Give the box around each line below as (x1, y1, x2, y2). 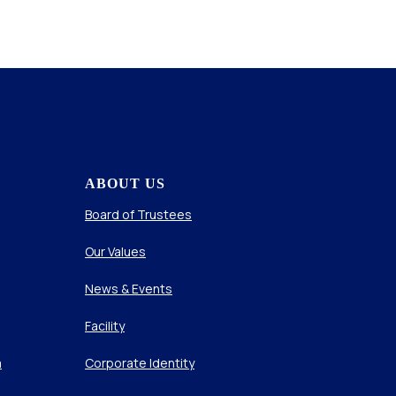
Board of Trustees (85, 205, 192, 223)
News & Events (85, 279, 172, 297)
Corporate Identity (85, 354, 194, 371)
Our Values (85, 242, 146, 260)
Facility (85, 316, 125, 334)
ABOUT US (85, 175, 165, 191)
